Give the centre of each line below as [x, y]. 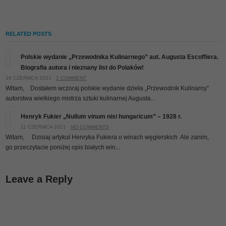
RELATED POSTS [29, 34]
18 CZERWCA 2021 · [31, 78]
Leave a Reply [39, 179]
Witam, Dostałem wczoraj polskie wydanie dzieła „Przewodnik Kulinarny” [107, 88]
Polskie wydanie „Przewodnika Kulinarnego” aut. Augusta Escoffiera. [120, 57]
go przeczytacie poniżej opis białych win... [63, 147]
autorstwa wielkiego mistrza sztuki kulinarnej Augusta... [81, 98]
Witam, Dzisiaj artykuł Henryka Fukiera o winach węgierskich [93, 137]
